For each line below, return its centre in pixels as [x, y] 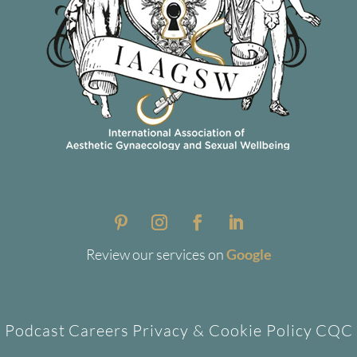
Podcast [35, 331]
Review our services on [156, 255]
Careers [98, 331]
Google [249, 255]
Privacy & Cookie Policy [222, 331]
